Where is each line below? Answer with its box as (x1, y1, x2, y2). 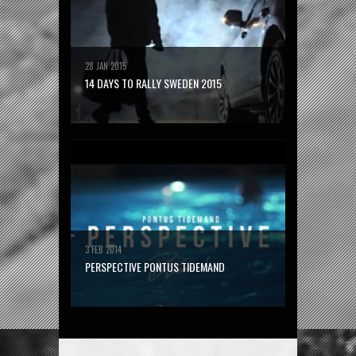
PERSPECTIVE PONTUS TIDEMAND (85, 258, 225, 275)
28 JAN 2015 (85, 60, 126, 72)
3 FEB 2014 (85, 243, 122, 256)
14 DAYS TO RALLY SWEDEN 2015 (85, 75, 222, 91)
